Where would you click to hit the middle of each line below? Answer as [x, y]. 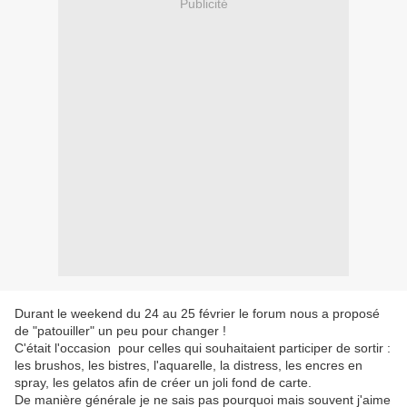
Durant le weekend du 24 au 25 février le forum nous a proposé [197, 314]
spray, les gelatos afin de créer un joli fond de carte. [163, 383]
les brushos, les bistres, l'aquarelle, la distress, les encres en [189, 366]
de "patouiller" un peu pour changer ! [120, 331]
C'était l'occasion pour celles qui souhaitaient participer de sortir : [203, 348]
